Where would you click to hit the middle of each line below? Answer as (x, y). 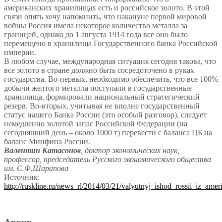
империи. (20, 53)
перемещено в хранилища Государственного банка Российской (111, 44)
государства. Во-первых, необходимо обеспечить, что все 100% (111, 79)
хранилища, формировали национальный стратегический (102, 97)
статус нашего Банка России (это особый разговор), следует (105, 115)
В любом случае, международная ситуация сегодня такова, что (110, 61)
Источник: (22, 177)
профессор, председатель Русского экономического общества (108, 160)
